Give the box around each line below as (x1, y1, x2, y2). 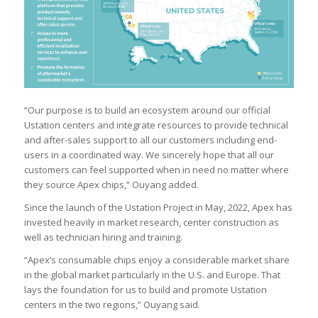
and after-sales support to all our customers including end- (23, 133, 277, 147)
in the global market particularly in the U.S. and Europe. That (23, 268, 280, 282)
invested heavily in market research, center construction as (23, 216, 279, 229)
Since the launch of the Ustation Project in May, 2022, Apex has (23, 201, 292, 214)
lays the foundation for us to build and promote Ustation (23, 283, 267, 297)
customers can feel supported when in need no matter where (23, 163, 289, 177)
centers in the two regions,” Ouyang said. (23, 298, 200, 312)
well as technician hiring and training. (23, 231, 182, 244)
